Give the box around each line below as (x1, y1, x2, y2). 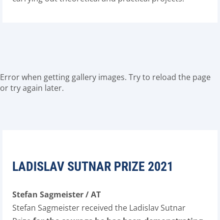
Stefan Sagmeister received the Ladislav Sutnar (12, 202, 186, 213)
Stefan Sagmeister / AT (12, 189, 101, 200)
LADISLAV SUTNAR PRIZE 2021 (12, 159, 173, 174)
